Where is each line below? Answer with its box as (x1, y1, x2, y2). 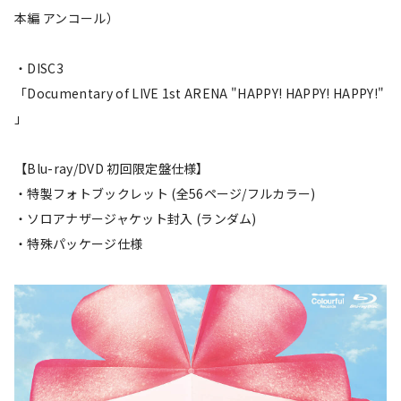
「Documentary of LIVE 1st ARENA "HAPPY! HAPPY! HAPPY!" (14, 84, 385, 103)
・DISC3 (14, 59, 64, 78)
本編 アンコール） (14, 9, 119, 28)
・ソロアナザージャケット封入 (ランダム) (14, 209, 257, 228)
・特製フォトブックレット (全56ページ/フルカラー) (14, 184, 316, 203)
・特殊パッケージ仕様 (14, 235, 143, 253)
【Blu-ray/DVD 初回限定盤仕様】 (14, 159, 209, 178)
